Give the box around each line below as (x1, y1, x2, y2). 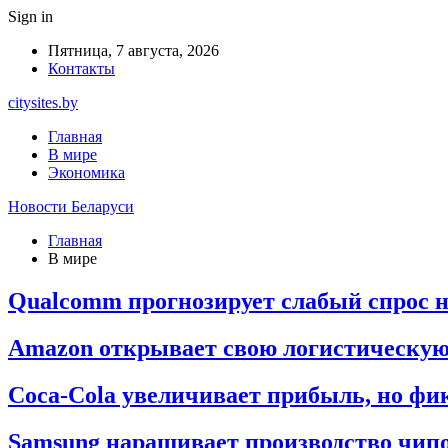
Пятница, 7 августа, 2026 (48, 42, 219, 59)
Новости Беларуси (8, 198, 134, 215)
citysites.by (8, 94, 78, 111)
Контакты (48, 60, 115, 77)
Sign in (8, 8, 53, 25)
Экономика (48, 164, 125, 181)
